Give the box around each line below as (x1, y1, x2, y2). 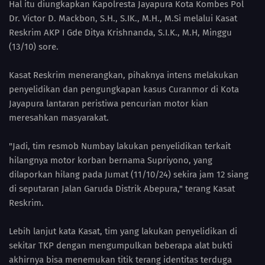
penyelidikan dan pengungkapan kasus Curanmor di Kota (9, 84, 239, 95)
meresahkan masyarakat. (9, 112, 111, 124)
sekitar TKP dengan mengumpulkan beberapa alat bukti (9, 240, 232, 251)
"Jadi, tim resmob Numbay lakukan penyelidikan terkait (9, 141, 231, 152)
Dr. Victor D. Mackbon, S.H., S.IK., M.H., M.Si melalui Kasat (9, 13, 237, 24)
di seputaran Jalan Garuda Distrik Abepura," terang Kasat (9, 183, 235, 195)
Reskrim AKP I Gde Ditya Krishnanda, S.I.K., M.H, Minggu (9, 27, 232, 38)
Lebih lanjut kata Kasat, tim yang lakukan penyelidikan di (9, 226, 237, 237)
